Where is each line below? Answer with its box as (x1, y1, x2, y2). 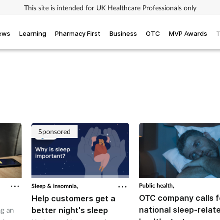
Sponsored (38, 127, 71, 136)
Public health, (139, 182, 175, 190)
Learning (19, 29, 46, 37)
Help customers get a (31, 193, 115, 203)
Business (110, 29, 137, 37)
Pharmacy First (55, 29, 101, 37)
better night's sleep (31, 205, 108, 215)
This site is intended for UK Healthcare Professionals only (24, 3, 196, 12)
